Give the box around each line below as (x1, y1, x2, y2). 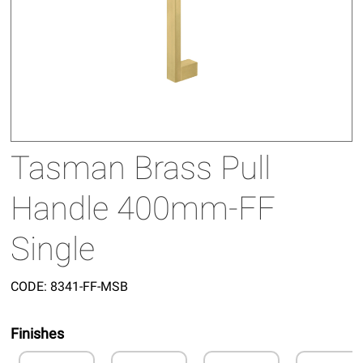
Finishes (11, 324, 65, 342)
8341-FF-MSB (47, 278, 129, 294)
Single (11, 229, 96, 268)
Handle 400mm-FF (11, 189, 276, 228)
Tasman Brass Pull (11, 148, 271, 187)
